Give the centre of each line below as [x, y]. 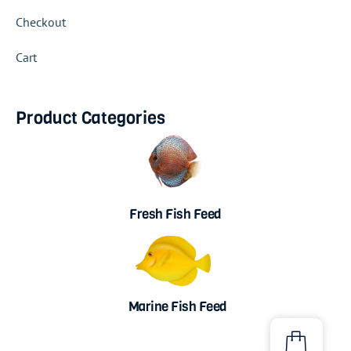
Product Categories [90, 118]
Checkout [41, 22]
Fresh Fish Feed [175, 215]
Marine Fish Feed [177, 307]
